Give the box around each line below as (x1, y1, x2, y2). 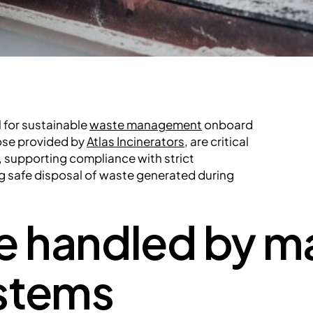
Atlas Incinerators (87, 133, 184, 149)
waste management (89, 117, 202, 132)
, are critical (184, 133, 249, 149)
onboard (202, 117, 253, 132)
